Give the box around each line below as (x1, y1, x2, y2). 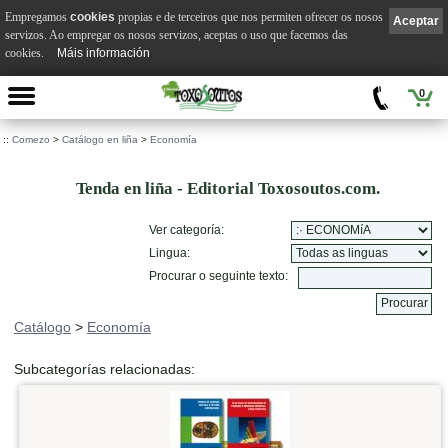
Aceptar (393, 13, 439, 28)
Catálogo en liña (62, 134, 138, 145)
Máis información (57, 45, 150, 60)
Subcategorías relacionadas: (14, 361, 195, 377)
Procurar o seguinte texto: (149, 269, 288, 283)
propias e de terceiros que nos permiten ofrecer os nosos (115, 9, 383, 24)
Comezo (12, 134, 50, 145)
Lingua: (149, 246, 190, 260)
